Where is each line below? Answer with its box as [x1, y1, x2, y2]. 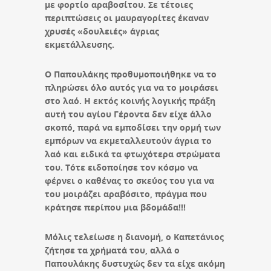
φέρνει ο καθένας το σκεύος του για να [45, 174, 214, 186]
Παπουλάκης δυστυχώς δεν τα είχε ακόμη [45, 257, 225, 269]
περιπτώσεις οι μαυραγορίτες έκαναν [45, 11, 209, 24]
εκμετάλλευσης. [45, 38, 114, 50]
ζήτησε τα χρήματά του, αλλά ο [45, 244, 180, 256]
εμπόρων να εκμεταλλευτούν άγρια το [45, 134, 212, 146]
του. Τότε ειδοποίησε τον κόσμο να [45, 161, 198, 173]
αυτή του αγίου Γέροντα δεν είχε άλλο [45, 108, 212, 120]
